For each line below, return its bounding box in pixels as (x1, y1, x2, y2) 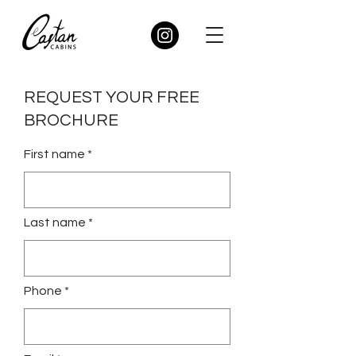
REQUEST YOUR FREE (24, 89, 199, 106)
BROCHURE (24, 112, 122, 129)
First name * (24, 148, 92, 161)
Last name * (24, 216, 93, 229)
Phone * (24, 284, 69, 297)
